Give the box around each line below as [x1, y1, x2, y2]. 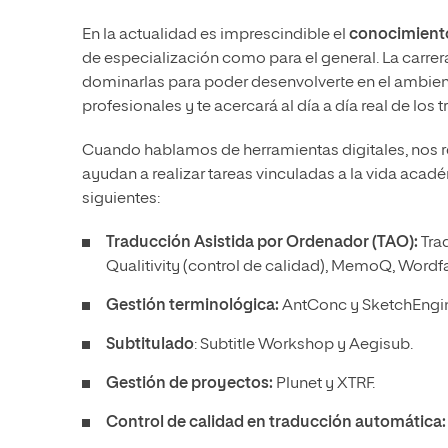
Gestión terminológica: [106, 298, 282, 314]
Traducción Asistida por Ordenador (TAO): [106, 235, 421, 251]
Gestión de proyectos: [106, 376, 276, 392]
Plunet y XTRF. [276, 376, 375, 392]
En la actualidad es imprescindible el [82, 27, 349, 43]
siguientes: [82, 191, 160, 207]
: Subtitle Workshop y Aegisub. [194, 337, 413, 353]
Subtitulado [106, 337, 194, 353]
